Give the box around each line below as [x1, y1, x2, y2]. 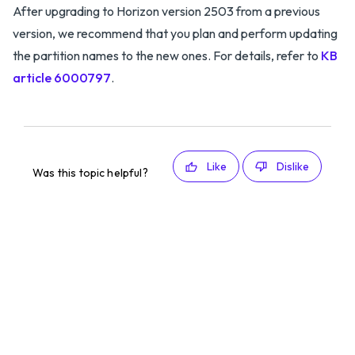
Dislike [276, 159, 309, 174]
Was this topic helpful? [32, 166, 148, 180]
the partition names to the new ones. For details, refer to [13, 48, 321, 63]
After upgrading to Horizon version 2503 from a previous [13, 3, 320, 19]
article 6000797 [13, 70, 111, 86]
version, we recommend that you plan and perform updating [13, 25, 338, 41]
